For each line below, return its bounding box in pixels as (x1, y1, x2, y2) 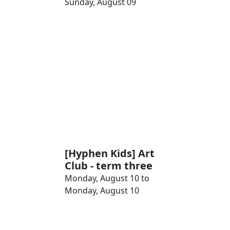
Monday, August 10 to (65, 172, 149, 184)
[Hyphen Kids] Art (65, 146, 155, 160)
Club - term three (65, 159, 152, 172)
